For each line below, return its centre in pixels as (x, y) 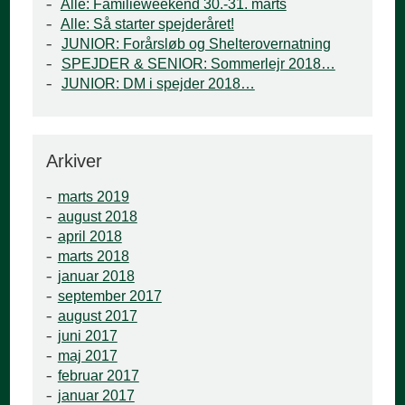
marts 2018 (93, 257)
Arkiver (75, 161)
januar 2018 (96, 277)
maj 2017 (87, 356)
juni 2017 (87, 336)
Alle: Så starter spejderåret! (147, 24)
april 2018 (89, 237)
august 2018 (97, 217)
